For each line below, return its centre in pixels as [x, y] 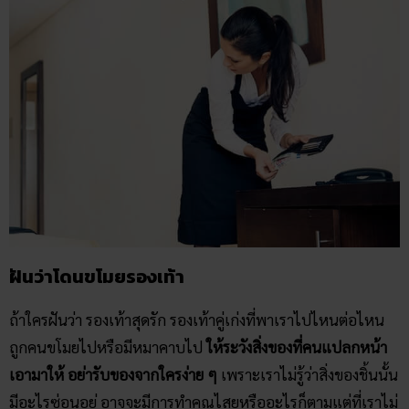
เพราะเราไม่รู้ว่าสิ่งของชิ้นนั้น [309, 374]
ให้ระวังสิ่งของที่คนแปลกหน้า [297, 346]
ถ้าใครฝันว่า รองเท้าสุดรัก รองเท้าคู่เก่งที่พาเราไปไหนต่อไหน [197, 319]
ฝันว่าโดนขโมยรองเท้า [97, 276]
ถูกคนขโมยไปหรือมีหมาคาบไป [108, 346]
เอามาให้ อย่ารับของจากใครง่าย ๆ [115, 374]
